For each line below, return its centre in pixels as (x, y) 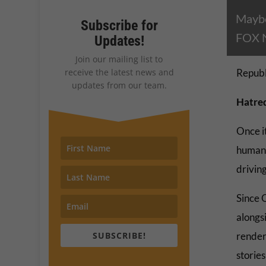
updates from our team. (119, 85)
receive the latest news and (119, 72)
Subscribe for (119, 25)
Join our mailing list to (119, 59)
